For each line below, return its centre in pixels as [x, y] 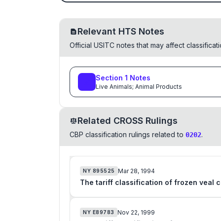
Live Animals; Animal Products [139, 87]
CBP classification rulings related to [127, 134]
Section [110, 78]
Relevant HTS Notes [121, 31]
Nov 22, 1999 [136, 212]
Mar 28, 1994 [136, 171]
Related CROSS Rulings [128, 121]
